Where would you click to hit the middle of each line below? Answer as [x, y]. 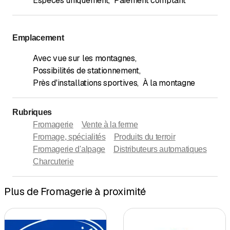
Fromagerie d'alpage [69, 149]
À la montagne [169, 83]
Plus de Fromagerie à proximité [75, 192]
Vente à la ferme [110, 124]
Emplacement [38, 37]
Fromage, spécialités [69, 137]
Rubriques [32, 112]
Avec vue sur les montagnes [84, 58]
